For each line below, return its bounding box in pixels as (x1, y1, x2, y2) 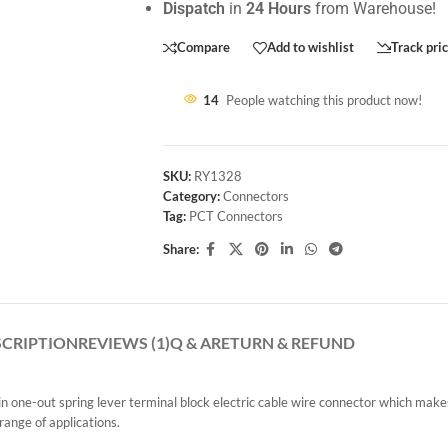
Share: (162, 241, 199, 258)
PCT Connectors (188, 207, 283, 224)
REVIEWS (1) (77, 332, 170, 352)
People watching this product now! (225, 91, 422, 108)
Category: (162, 187, 220, 204)
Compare (176, 39, 230, 56)
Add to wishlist (266, 39, 354, 56)
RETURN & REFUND (210, 332, 355, 352)
